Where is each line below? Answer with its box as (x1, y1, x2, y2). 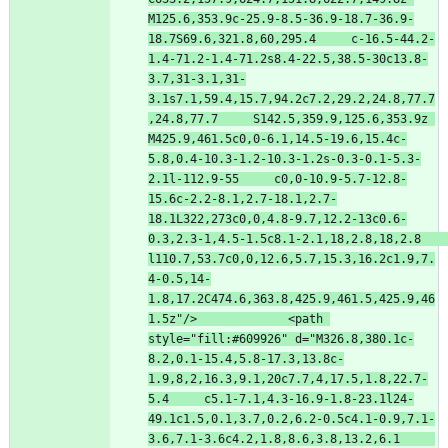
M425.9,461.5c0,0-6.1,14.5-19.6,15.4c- (148, 131, 407, 146)
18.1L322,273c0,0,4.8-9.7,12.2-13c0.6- (148, 211, 407, 226)
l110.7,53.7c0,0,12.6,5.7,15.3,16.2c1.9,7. (148, 251, 435, 266)
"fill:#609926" (190, 331, 288, 346)
